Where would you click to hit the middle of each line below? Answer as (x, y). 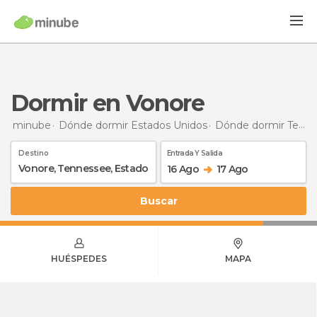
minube (32, 125)
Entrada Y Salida (195, 153)
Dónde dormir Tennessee (257, 125)
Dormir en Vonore (116, 103)
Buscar (162, 201)
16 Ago (183, 169)
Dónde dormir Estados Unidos (133, 125)
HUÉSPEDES (79, 258)
